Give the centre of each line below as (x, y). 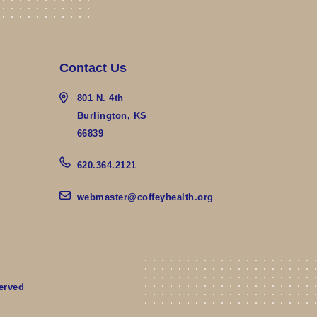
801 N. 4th (100, 98)
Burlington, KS (112, 116)
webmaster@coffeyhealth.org (145, 197)
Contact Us (93, 68)
